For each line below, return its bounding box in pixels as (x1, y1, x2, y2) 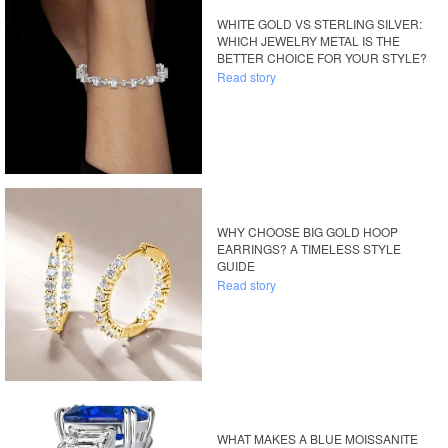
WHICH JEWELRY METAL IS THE (217, 32, 401, 50)
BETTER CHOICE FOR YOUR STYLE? (217, 49, 428, 67)
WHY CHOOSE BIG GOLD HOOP (217, 222, 399, 240)
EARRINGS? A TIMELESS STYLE (217, 239, 402, 257)
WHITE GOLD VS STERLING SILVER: (217, 15, 423, 33)
